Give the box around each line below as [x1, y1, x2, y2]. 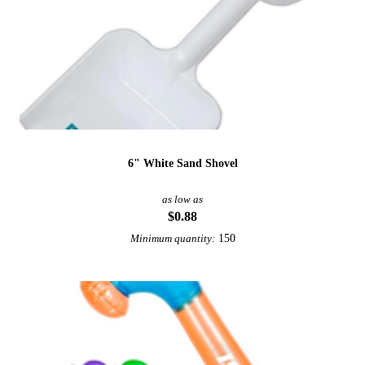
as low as [162, 193, 203, 205]
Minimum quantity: [130, 232, 215, 244]
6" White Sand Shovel [127, 156, 238, 169]
